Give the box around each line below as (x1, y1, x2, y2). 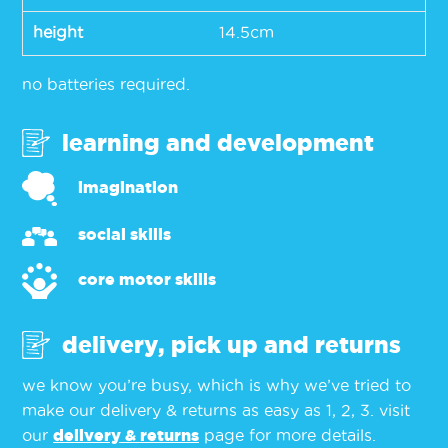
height (33, 22, 83, 41)
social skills (78, 225, 171, 244)
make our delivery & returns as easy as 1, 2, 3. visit (22, 401, 410, 420)
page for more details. (199, 426, 376, 445)
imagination (78, 177, 178, 196)
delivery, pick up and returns (62, 331, 401, 359)
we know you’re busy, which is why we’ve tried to (22, 376, 411, 395)
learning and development (62, 128, 374, 156)
